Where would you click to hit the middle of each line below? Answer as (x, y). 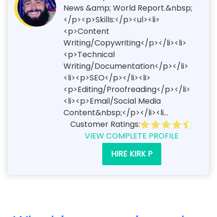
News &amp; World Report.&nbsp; (128, 8)
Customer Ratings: (105, 124)
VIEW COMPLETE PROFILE (132, 136)
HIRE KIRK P (132, 154)
